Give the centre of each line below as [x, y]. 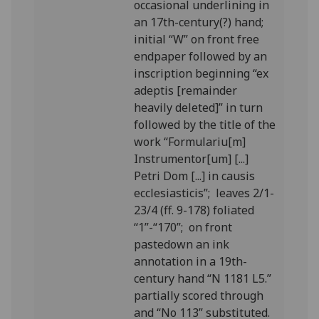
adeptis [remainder [186, 90]
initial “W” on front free [197, 39]
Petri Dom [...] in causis [195, 176]
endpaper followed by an [201, 56]
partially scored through [199, 296]
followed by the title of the [205, 125]
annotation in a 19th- [191, 261]
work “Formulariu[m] [190, 142]
